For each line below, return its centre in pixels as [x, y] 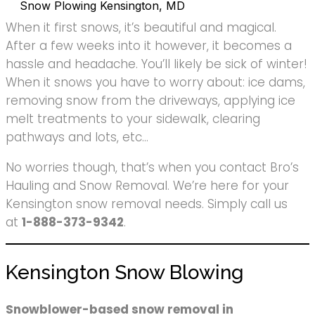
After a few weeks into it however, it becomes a [149, 45]
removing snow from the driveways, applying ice [150, 100]
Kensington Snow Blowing [125, 273]
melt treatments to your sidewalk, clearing [133, 118]
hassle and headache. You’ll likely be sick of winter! [156, 64]
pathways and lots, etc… [77, 137]
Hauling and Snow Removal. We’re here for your [147, 185]
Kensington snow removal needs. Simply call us [147, 204]
